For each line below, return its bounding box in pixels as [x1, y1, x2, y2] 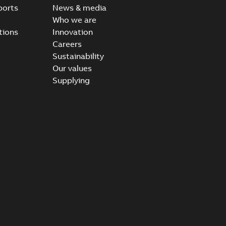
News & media [52, 2, 106, 13]
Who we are [52, 14, 96, 25]
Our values [52, 63, 92, 73]
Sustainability [52, 50, 104, 61]
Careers [52, 38, 82, 49]
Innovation [52, 26, 93, 37]
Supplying [52, 75, 90, 85]
